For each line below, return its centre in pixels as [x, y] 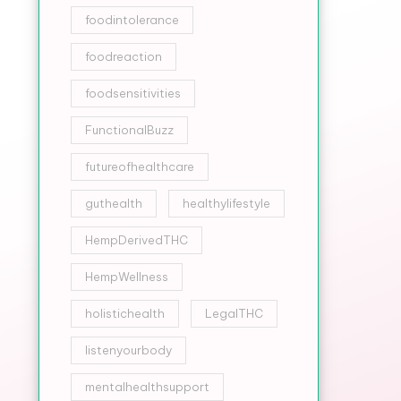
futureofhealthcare [139, 166]
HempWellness [126, 277]
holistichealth [124, 313]
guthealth [113, 203]
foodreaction [123, 56]
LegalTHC [234, 313]
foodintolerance [132, 20]
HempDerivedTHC [136, 240]
